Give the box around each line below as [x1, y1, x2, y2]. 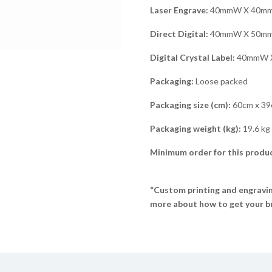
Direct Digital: [149, 29, 208, 39]
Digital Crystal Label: [149, 52, 235, 63]
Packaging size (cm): [149, 100, 231, 110]
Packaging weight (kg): [149, 123, 241, 134]
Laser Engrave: [149, 5, 208, 16]
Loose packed [193, 76, 248, 87]
